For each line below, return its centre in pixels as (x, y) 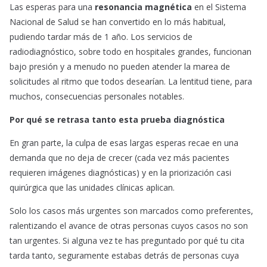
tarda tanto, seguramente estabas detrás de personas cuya (124, 256)
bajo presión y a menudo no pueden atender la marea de (120, 67)
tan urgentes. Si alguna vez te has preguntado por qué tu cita (127, 241)
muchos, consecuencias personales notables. (97, 97)
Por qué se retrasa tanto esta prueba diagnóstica (117, 120)
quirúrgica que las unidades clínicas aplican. (92, 188)
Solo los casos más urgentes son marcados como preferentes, (131, 211)
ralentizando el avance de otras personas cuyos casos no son (129, 226)
